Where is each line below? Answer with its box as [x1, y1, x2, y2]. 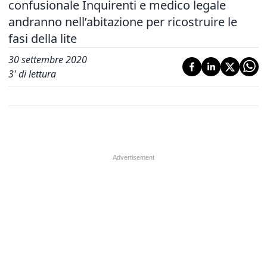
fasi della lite [8, 30, 77, 46]
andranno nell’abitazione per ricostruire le [8, 14, 237, 30]
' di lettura [14, 67, 56, 80]
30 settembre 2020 [8, 53, 87, 66]
